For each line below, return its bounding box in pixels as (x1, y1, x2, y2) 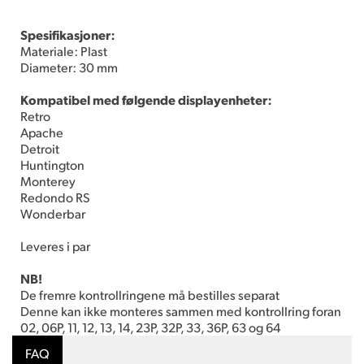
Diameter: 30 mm (20, 58, 118, 76)
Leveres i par (20, 237, 90, 254)
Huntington (20, 156, 84, 173)
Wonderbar (20, 205, 85, 222)
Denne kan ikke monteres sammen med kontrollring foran (20, 302, 341, 319)
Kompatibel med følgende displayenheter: (20, 91, 272, 108)
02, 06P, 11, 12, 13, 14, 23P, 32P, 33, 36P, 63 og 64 (20, 318, 280, 336)
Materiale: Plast (20, 42, 107, 59)
